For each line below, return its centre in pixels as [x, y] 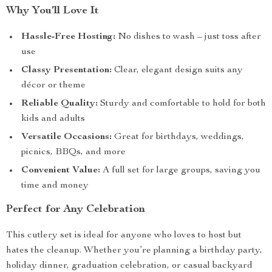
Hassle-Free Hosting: [68, 37]
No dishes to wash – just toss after [188, 37]
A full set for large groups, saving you [180, 171]
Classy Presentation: [66, 70]
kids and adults [53, 119]
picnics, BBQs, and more [73, 152]
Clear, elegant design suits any [177, 70]
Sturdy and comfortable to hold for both [182, 104]
